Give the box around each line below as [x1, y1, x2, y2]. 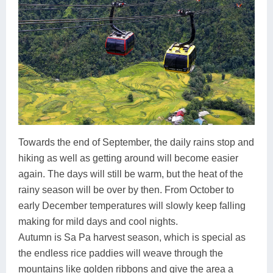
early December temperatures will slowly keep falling [18, 200, 246, 211]
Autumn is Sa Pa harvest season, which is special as [18, 232, 246, 243]
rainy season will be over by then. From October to [18, 185, 234, 196]
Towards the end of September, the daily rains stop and [18, 137, 254, 148]
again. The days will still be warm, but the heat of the [18, 169, 243, 180]
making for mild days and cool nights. [18, 216, 178, 227]
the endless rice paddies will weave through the [18, 248, 223, 259]
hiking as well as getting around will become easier [18, 153, 238, 164]
